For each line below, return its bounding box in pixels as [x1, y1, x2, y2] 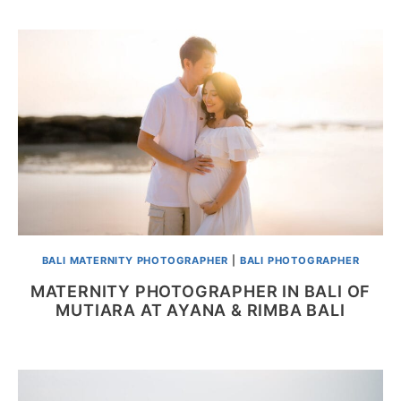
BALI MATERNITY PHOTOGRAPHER [41, 253, 229, 267]
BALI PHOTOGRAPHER [239, 253, 360, 267]
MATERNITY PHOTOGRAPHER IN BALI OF [30, 282, 371, 302]
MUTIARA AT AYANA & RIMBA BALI [55, 301, 346, 320]
